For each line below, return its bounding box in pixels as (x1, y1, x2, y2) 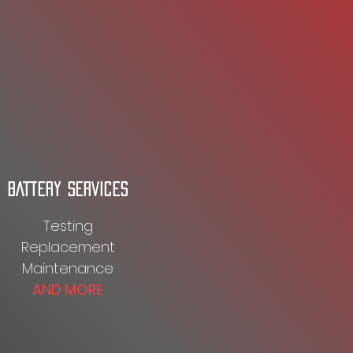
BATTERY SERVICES (8, 182, 128, 196)
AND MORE (32, 280, 103, 299)
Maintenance (22, 258, 113, 278)
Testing (43, 216, 93, 236)
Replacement (20, 237, 115, 257)
